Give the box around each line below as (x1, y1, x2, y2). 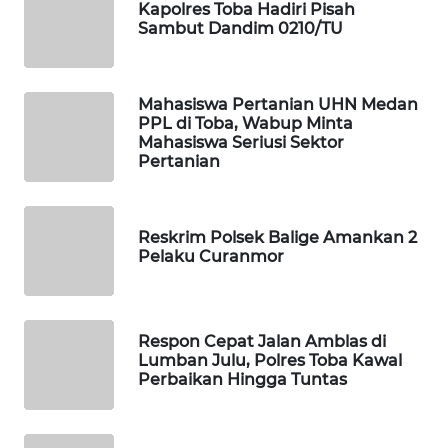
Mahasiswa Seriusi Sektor (138, 132, 344, 152)
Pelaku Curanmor (138, 246, 284, 266)
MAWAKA (40, 41, 96, 59)
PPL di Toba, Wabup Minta (138, 113, 353, 133)
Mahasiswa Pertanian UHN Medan (138, 94, 418, 114)
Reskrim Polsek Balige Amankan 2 (138, 227, 417, 247)
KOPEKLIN (40, 422, 103, 440)
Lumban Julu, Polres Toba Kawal (138, 351, 402, 370)
